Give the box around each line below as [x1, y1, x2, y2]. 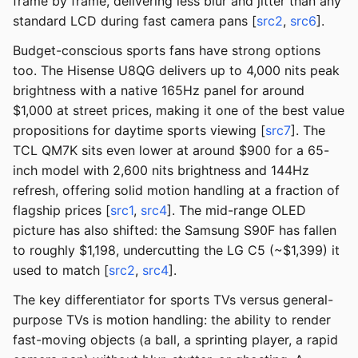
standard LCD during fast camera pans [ [13, 13, 257, 30]
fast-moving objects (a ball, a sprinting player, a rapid [13, 332, 338, 348]
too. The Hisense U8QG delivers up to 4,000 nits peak [13, 62, 340, 79]
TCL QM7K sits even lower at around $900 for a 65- [13, 142, 329, 159]
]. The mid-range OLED [167, 202, 306, 219]
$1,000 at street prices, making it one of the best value [13, 102, 344, 119]
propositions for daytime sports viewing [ [13, 122, 265, 139]
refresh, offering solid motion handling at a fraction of [13, 182, 340, 199]
